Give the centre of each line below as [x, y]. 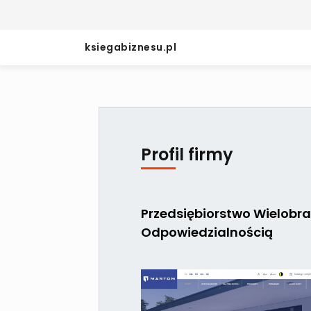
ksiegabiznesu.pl [131, 47]
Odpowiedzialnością [207, 232]
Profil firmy [187, 154]
